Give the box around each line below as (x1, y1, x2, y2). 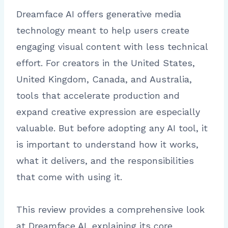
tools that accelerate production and (16, 90, 180, 101)
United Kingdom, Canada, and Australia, (16, 74, 192, 85)
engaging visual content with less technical (16, 41, 208, 52)
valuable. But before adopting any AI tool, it (16, 123, 208, 134)
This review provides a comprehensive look (16, 204, 205, 215)
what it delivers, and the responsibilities (16, 155, 194, 166)
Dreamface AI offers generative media (16, 9, 181, 20)
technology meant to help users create (16, 25, 189, 36)
